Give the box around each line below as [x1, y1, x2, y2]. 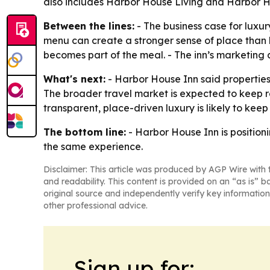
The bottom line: [43, 126, 126, 139]
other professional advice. [43, 200, 148, 212]
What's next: [43, 73, 105, 86]
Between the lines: [43, 20, 134, 33]
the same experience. [43, 140, 143, 153]
